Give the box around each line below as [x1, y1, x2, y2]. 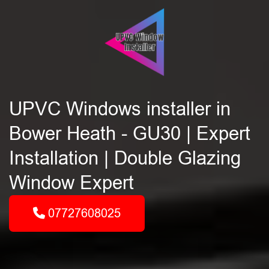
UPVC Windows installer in [9, 98, 231, 119]
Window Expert [9, 172, 134, 193]
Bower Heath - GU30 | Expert [9, 123, 250, 144]
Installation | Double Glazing [9, 148, 241, 169]
